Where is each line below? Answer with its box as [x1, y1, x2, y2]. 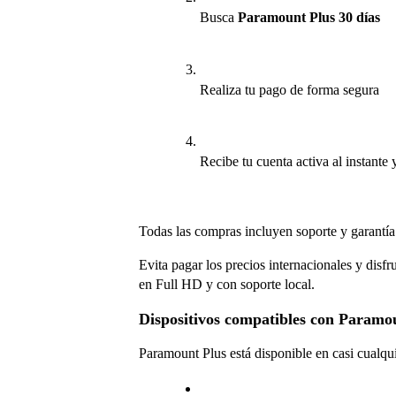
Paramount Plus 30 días [237, 10, 380, 26]
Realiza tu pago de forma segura [199, 81, 379, 97]
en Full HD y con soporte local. [139, 277, 315, 293]
